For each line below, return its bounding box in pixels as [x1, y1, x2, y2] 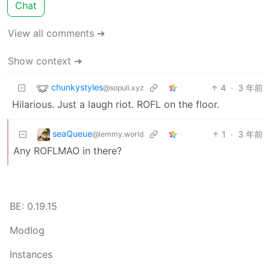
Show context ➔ [8, 54, 82, 67]
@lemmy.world [92, 129, 144, 139]
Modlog [10, 224, 45, 236]
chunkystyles [51, 81, 103, 92]
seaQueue [52, 128, 92, 139]
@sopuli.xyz [103, 83, 144, 92]
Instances [10, 248, 52, 260]
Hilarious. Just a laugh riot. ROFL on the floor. [12, 98, 219, 110]
